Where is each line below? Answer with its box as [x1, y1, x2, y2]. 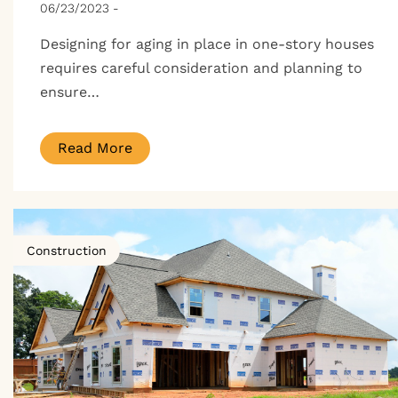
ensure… [40, 83, 99, 100]
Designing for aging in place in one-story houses [40, 35, 374, 52]
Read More [58, 139, 132, 156]
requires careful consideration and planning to [40, 59, 362, 76]
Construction [27, 243, 107, 258]
